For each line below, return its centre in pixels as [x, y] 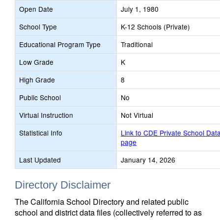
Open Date [36, 9]
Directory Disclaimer [63, 185]
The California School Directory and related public [102, 202]
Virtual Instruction [46, 115]
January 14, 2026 [148, 160]
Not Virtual [137, 115]
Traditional [137, 44]
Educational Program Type [60, 44]
